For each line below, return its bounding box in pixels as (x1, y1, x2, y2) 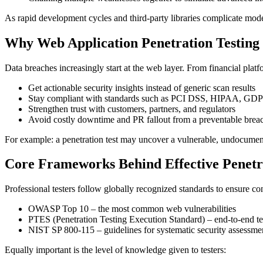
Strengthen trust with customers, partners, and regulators (28, 103, 235, 114)
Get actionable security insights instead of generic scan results (28, 82, 255, 93)
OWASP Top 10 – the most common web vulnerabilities (28, 204, 236, 214)
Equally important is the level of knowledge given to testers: (5, 245, 226, 255)
